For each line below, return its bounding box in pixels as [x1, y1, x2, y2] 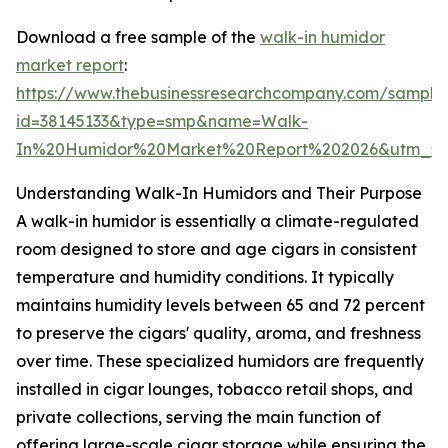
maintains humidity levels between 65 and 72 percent [16, 295, 425, 316]
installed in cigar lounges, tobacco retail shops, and [16, 379, 413, 400]
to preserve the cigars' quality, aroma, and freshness [16, 323, 421, 344]
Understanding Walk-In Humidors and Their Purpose [16, 183, 422, 204]
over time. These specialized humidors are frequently [16, 351, 424, 372]
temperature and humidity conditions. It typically [16, 267, 394, 288]
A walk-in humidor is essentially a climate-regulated [16, 211, 419, 232]
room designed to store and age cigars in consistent [16, 239, 417, 260]
